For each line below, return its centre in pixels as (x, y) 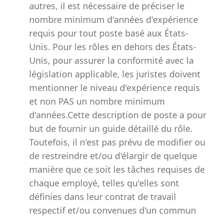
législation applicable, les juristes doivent (115, 74)
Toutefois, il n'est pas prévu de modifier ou (117, 142)
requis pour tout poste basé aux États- (109, 33)
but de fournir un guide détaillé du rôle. (111, 128)
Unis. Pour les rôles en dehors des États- (113, 47)
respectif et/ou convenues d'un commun (113, 210)
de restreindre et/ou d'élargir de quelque (113, 156)
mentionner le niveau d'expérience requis (115, 88)
